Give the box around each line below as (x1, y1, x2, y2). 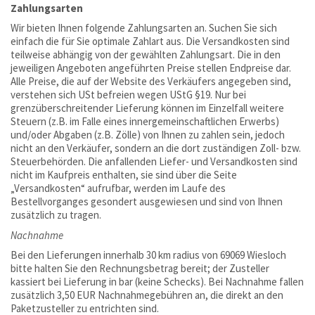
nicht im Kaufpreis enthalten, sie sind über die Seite (11, 168, 237, 181)
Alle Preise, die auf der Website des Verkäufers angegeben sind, (11, 75, 291, 88)
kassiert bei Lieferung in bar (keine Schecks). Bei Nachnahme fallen (11, 275, 304, 288)
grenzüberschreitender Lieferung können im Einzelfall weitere (11, 101, 284, 115)
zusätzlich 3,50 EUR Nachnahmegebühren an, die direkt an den (11, 288, 283, 302)
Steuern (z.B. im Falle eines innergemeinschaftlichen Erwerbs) (11, 115, 279, 128)
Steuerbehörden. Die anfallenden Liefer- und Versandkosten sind (11, 155, 297, 168)
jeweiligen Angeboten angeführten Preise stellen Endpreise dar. (11, 61, 291, 75)
